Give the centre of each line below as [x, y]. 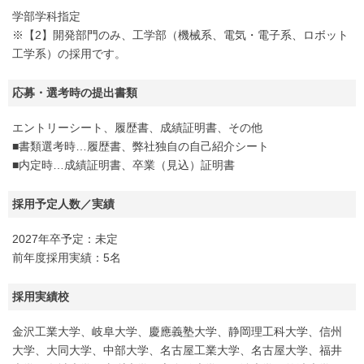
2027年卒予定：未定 [65, 239]
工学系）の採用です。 [69, 54]
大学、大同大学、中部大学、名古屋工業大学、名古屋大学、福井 [177, 350]
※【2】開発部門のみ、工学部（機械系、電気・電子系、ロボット [180, 35]
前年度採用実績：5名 [67, 258]
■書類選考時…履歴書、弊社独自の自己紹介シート [141, 146]
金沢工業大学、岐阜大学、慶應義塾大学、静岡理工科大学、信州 [177, 331]
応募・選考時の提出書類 [75, 93]
